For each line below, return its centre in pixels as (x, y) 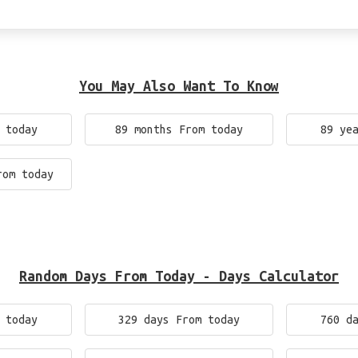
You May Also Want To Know (179, 86)
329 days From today (179, 320)
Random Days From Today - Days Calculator (179, 276)
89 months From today (179, 129)
